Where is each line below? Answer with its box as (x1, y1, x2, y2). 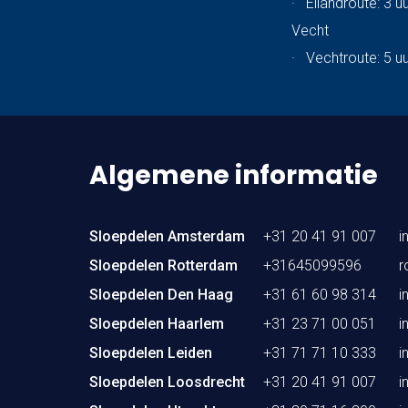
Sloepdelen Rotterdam (89, 256, 238, 274)
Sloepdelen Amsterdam (89, 227, 245, 245)
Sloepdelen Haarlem (89, 314, 224, 332)
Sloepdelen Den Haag (89, 285, 233, 303)
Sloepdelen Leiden (89, 343, 212, 362)
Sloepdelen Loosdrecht (89, 372, 245, 391)
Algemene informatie (89, 158, 378, 194)
